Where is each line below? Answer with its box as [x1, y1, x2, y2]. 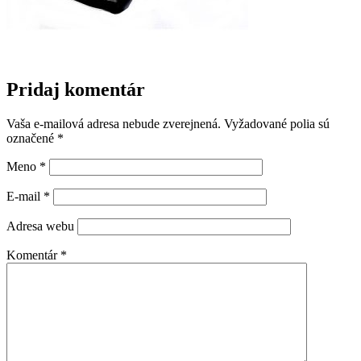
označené [6, 131, 57, 145]
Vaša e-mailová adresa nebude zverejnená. [6, 116, 221, 131]
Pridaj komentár [6, 78, 145, 100]
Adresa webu [6, 218, 74, 233]
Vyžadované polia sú [224, 116, 330, 131]
